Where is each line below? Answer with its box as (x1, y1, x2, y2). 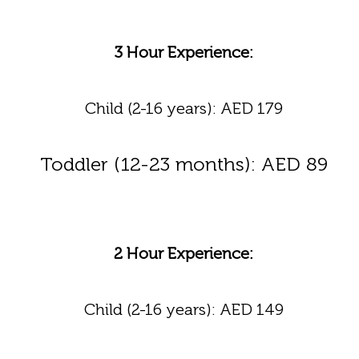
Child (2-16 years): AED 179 (84, 99, 283, 118)
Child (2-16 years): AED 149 (83, 300, 284, 319)
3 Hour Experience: (114, 42, 253, 62)
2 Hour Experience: (114, 244, 253, 263)
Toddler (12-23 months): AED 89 (39, 152, 328, 175)
